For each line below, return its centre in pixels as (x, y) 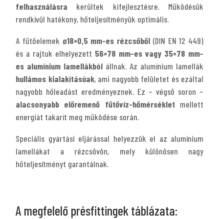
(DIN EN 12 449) (177, 40)
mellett (189, 104)
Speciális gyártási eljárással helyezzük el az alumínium (109, 138)
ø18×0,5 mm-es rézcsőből (106, 40)
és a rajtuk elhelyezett (55, 53)
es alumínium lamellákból (59, 66)
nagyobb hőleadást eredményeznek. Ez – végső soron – (109, 91)
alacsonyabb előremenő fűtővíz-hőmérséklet (95, 104)
